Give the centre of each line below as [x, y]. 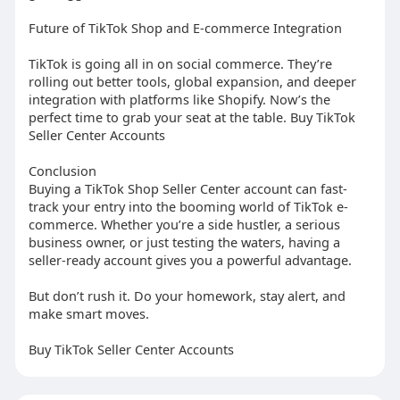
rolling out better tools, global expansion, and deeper [192, 82]
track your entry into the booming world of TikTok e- [188, 207]
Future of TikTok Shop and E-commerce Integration [185, 28]
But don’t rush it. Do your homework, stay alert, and [187, 296]
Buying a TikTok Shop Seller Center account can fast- [187, 189]
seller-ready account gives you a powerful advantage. [190, 260]
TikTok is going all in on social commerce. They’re [180, 64]
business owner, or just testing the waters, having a [184, 242]
